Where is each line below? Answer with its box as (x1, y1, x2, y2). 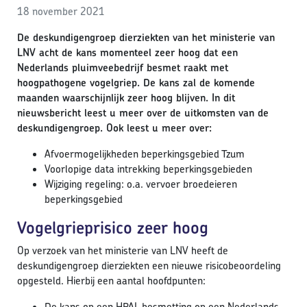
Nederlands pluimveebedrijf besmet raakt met (17, 60, 228, 75)
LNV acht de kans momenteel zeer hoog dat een (17, 45, 238, 60)
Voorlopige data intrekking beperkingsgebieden (45, 162, 252, 177)
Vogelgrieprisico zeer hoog (17, 217, 208, 240)
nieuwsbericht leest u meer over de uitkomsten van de (17, 106, 269, 121)
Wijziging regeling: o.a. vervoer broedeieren (45, 177, 237, 192)
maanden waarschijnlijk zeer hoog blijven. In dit (17, 90, 235, 106)
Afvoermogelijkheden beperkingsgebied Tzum (45, 147, 245, 162)
